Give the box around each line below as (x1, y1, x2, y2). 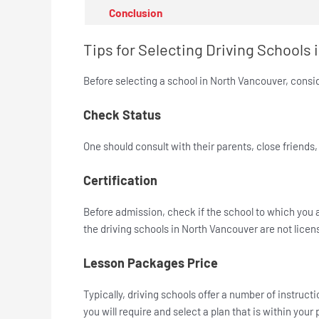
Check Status (83, 106, 161, 122)
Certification (83, 172, 157, 188)
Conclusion (109, 6, 162, 19)
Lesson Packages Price (83, 254, 218, 271)
